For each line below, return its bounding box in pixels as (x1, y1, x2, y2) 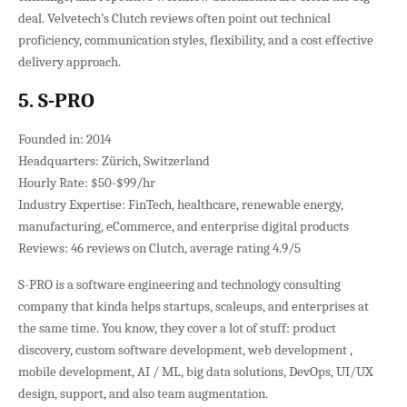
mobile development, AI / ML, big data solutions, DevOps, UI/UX (18, 362, 373, 380)
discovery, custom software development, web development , (18, 341, 352, 358)
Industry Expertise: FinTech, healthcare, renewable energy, (18, 195, 343, 213)
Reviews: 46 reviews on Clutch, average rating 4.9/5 (18, 239, 301, 256)
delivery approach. (18, 53, 121, 70)
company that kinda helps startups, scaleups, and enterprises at (18, 297, 369, 314)
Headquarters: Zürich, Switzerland (18, 152, 210, 169)
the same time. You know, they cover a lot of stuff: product (18, 319, 336, 336)
